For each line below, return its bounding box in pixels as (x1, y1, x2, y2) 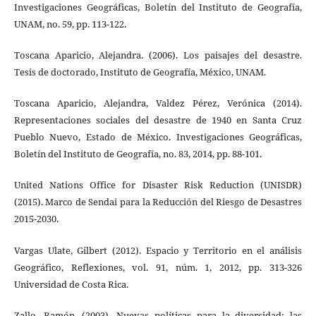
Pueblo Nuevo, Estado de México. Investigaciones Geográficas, (13, 130, 303, 144)
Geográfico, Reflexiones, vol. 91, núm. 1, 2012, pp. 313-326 (13, 260, 303, 274)
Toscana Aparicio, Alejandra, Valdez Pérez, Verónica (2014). (13, 97, 303, 110)
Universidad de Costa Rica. (13, 277, 128, 291)
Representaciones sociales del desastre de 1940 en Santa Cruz (13, 114, 303, 127)
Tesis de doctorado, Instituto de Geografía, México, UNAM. (13, 66, 266, 79)
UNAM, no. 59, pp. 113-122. (13, 18, 126, 31)
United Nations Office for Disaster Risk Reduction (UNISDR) (13, 178, 303, 192)
